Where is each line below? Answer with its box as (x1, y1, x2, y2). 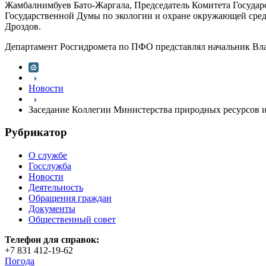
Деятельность (28, 182, 83, 193)
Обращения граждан (28, 193, 112, 204)
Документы (28, 204, 75, 214)
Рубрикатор (5, 126, 67, 139)
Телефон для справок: (5, 235, 99, 245)
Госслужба (28, 161, 71, 172)
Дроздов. (5, 21, 41, 31)
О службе (28, 150, 67, 161)
